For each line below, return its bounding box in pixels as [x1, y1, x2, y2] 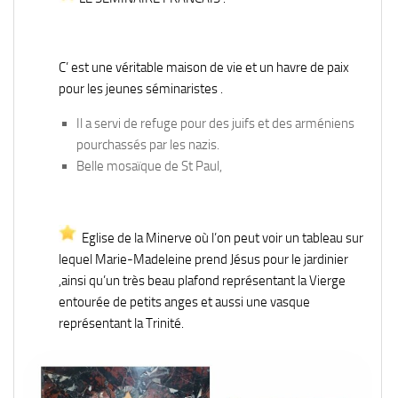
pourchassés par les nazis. [76, 137, 219, 154]
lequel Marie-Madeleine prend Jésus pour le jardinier [59, 251, 348, 268]
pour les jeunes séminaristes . [59, 81, 223, 98]
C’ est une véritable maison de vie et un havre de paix [59, 60, 349, 76]
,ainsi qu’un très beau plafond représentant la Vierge [59, 273, 346, 290]
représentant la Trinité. [59, 315, 184, 332]
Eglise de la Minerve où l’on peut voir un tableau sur [76, 230, 363, 247]
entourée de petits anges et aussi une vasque [59, 294, 310, 311]
